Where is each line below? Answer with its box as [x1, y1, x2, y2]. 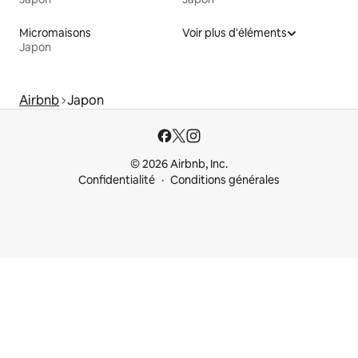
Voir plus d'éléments [182, 26, 287, 41]
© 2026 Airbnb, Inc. [130, 157, 228, 172]
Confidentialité [78, 173, 155, 188]
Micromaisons [19, 26, 91, 41]
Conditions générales [170, 173, 280, 188]
